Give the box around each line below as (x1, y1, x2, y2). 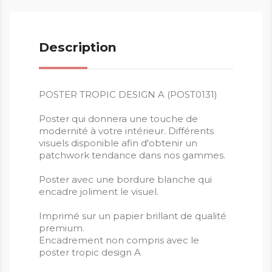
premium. (39, 222, 84, 234)
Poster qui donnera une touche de (39, 113, 198, 125)
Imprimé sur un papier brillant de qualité (39, 210, 226, 222)
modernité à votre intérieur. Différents (39, 125, 214, 137)
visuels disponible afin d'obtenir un (39, 137, 197, 149)
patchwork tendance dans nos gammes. (39, 149, 225, 161)
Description (39, 39, 117, 55)
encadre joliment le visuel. (39, 186, 158, 198)
